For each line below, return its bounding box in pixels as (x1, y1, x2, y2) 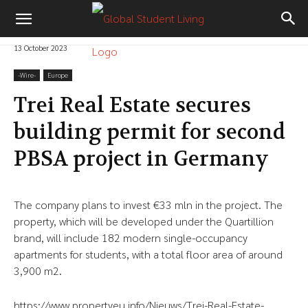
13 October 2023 (14, 43, 67, 54)
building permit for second (14, 119, 285, 146)
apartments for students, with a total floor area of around (14, 247, 283, 262)
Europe (47, 70, 68, 80)
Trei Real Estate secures (14, 92, 251, 120)
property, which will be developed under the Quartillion (14, 214, 274, 229)
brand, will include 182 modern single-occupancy (14, 230, 247, 245)
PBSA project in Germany (14, 146, 269, 173)
